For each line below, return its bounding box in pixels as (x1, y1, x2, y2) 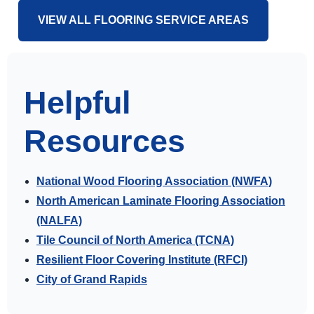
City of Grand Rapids (36, 273, 147, 285)
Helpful (24, 84, 131, 120)
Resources (24, 123, 185, 158)
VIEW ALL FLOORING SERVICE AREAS (38, 13, 249, 26)
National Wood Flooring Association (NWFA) (36, 175, 272, 187)
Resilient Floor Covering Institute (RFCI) (36, 253, 247, 266)
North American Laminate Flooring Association (36, 194, 285, 207)
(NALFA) (36, 214, 82, 226)
